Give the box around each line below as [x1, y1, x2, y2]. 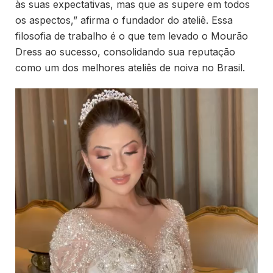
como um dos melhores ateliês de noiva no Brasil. [15, 62, 245, 74]
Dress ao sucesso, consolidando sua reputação [15, 46, 235, 58]
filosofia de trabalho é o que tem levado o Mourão [15, 30, 248, 43]
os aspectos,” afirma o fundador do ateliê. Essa [15, 14, 233, 27]
